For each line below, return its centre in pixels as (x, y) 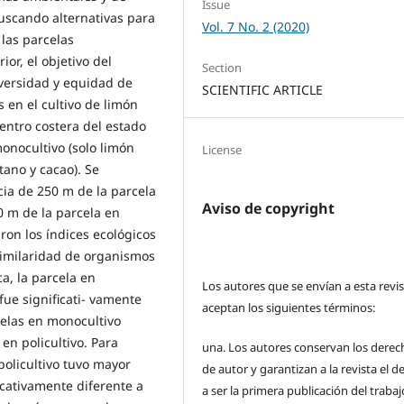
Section (222, 67)
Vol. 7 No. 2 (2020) (256, 26)
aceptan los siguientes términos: (289, 307)
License (222, 149)
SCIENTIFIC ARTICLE (263, 89)
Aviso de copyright (269, 208)
